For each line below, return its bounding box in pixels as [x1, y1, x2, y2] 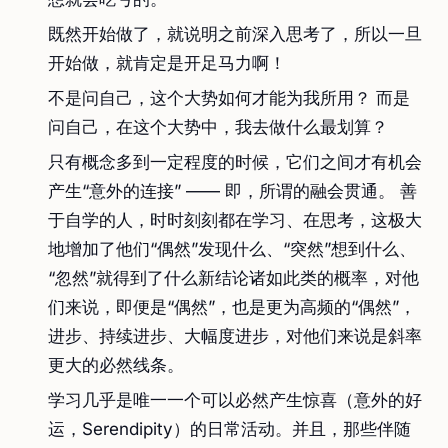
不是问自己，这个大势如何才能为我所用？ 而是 [48, 88, 410, 108]
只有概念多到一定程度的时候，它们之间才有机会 [48, 152, 422, 172]
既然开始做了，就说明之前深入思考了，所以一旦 [48, 24, 422, 44]
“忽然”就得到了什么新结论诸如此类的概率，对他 [48, 268, 419, 288]
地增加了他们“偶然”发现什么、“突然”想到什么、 [48, 239, 416, 259]
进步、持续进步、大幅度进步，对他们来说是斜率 [48, 326, 422, 346]
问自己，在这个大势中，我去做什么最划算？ [48, 117, 388, 137]
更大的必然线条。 [48, 355, 184, 375]
